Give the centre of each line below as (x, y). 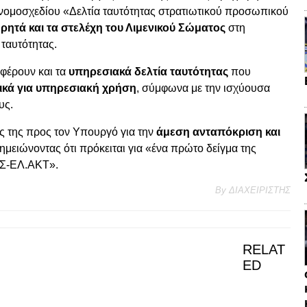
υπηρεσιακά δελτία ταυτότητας (148, 72)
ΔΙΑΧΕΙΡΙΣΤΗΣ (260, 191)
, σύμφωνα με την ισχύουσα (203, 88)
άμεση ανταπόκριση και (218, 132)
